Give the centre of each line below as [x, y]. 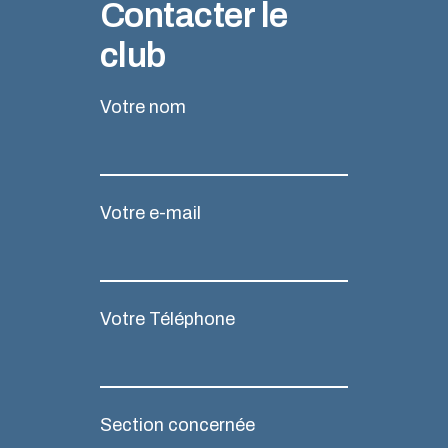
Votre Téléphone [167, 319]
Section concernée [177, 425]
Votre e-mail [150, 213]
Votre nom [143, 107]
